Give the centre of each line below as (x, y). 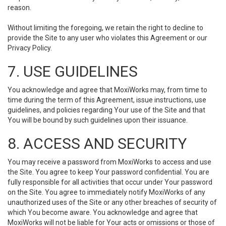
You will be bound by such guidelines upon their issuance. (98, 120)
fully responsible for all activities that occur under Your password (110, 182)
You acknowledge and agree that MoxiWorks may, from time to (107, 90)
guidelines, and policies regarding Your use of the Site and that (106, 110)
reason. (19, 8)
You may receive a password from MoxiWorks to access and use (109, 162)
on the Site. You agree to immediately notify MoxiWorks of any (106, 192)
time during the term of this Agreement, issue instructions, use (107, 100)
